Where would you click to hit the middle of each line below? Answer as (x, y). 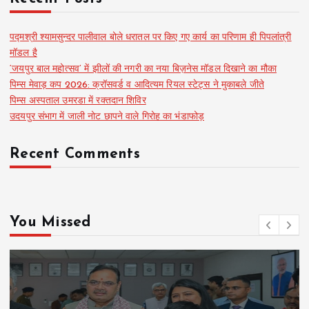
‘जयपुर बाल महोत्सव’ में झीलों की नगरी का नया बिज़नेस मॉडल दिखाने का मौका (143, 69)
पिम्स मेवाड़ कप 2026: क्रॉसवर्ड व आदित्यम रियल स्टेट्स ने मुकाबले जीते (137, 85)
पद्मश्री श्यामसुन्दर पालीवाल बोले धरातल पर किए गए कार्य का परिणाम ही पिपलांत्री (151, 37)
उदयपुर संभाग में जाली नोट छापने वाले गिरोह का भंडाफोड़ (107, 117)
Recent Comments (75, 154)
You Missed (50, 222)
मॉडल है (23, 53)
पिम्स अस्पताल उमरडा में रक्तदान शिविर (78, 101)
